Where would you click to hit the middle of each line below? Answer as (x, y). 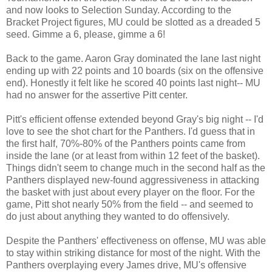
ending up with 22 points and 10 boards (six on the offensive (135, 70)
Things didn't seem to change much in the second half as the (136, 168)
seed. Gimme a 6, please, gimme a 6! (86, 34)
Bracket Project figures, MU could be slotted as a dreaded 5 (133, 22)
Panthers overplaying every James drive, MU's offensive (126, 265)
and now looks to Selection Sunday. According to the (119, 10)
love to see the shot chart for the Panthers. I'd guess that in (131, 131)
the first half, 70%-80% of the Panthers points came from (126, 143)
